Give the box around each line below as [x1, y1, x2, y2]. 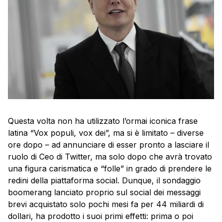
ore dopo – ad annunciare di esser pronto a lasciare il [8, 139, 209, 150]
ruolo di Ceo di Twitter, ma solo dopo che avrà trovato [8, 151, 212, 162]
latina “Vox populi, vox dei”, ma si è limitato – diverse [8, 127, 204, 138]
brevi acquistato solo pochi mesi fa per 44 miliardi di [8, 199, 204, 209]
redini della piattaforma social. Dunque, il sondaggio [8, 175, 201, 185]
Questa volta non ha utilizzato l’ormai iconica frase [8, 115, 198, 126]
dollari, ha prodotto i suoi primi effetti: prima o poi [8, 211, 193, 221]
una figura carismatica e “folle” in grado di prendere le [8, 163, 212, 173]
